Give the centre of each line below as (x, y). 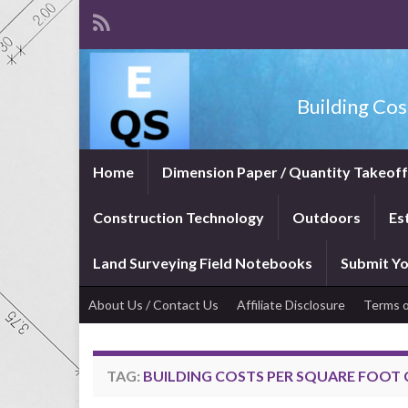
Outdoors (326, 217)
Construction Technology (178, 217)
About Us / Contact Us (153, 305)
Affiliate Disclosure (291, 305)
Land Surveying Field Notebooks (203, 263)
